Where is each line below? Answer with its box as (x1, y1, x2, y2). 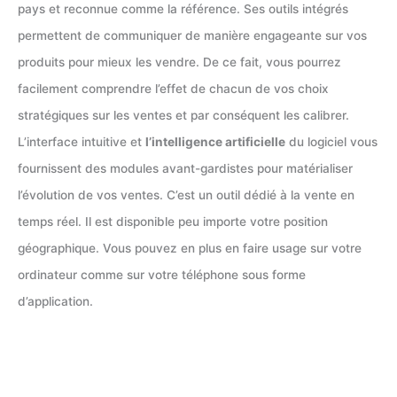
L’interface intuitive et (18, 134, 145, 149)
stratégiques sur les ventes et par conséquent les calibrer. (18, 107, 349, 122)
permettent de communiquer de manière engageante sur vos (18, 27, 367, 43)
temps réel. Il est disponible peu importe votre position (18, 214, 328, 229)
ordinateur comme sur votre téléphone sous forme (18, 267, 306, 282)
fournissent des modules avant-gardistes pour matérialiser (18, 160, 353, 175)
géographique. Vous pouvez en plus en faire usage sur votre (18, 240, 362, 255)
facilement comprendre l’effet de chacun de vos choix (18, 81, 329, 96)
